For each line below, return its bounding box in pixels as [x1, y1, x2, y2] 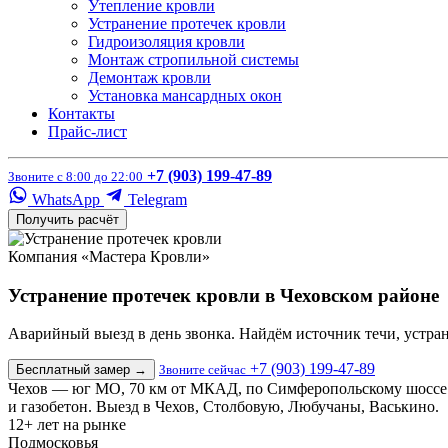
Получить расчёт [16, 212, 119, 227]
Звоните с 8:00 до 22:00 [8, 169, 143, 184]
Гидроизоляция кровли [88, 33, 245, 50]
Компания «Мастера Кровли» [8, 248, 210, 265]
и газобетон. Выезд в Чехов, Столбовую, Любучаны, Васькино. [8, 398, 439, 416]
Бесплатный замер [16, 362, 134, 378]
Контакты [48, 105, 115, 122]
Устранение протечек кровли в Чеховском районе [8, 284, 439, 306]
